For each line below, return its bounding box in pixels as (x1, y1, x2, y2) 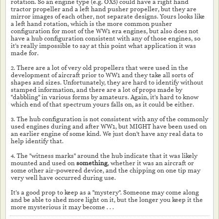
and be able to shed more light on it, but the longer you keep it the (11, 196, 203, 203)
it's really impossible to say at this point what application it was (11, 42, 196, 49)
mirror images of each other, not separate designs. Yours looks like (11, 13, 205, 20)
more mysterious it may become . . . (11, 203, 114, 211)
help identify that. (11, 137, 64, 145)
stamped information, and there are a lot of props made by (11, 86, 182, 93)
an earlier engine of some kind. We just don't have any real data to (11, 130, 203, 137)
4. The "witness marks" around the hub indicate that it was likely (11, 152, 197, 159)
